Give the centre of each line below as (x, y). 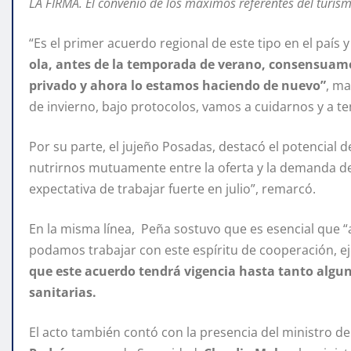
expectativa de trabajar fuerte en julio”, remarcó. (172, 189)
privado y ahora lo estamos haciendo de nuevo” (177, 86)
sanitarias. (63, 293)
